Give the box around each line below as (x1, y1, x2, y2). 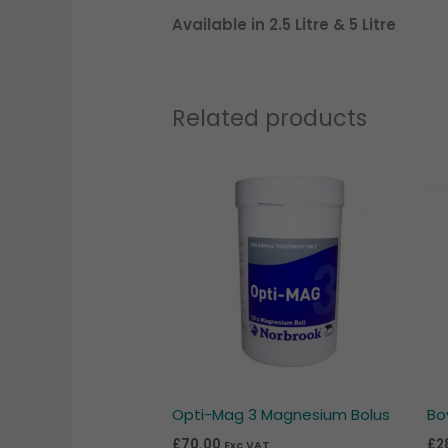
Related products (172, 101, 368, 134)
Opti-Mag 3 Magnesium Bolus (172, 404, 391, 426)
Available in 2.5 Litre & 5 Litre (172, 13, 397, 35)
